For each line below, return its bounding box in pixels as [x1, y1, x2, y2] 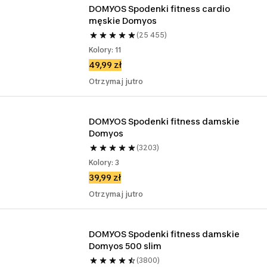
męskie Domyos [89, 15, 157, 26]
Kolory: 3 [89, 158, 120, 167]
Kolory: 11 [89, 45, 122, 54]
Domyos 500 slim [89, 241, 162, 251]
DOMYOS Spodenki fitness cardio [89, 4, 231, 14]
